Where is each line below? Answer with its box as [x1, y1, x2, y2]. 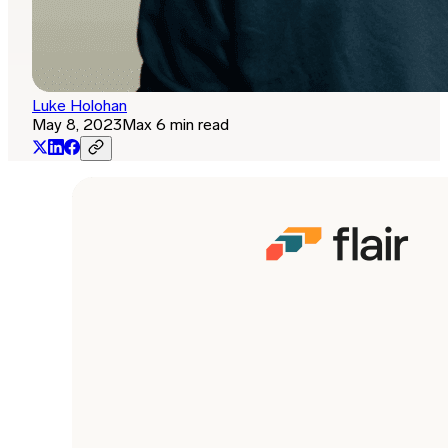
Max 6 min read [122, 118, 229, 135]
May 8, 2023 [32, 118, 122, 135]
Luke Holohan [32, 99, 127, 116]
